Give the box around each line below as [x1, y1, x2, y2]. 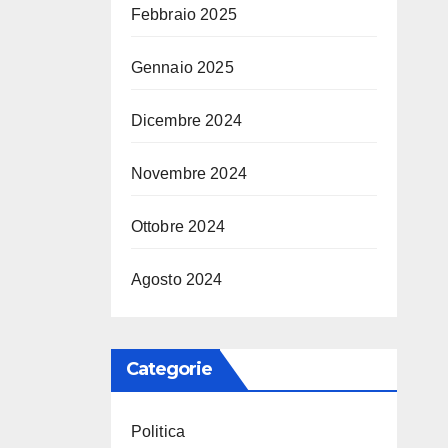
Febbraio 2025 [130, 6, 238, 23]
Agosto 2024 [130, 271, 223, 288]
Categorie [125, 358, 213, 380]
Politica [130, 423, 186, 440]
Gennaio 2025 [130, 59, 234, 76]
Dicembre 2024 [130, 112, 243, 129]
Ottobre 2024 [130, 218, 225, 235]
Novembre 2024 [130, 165, 248, 182]
